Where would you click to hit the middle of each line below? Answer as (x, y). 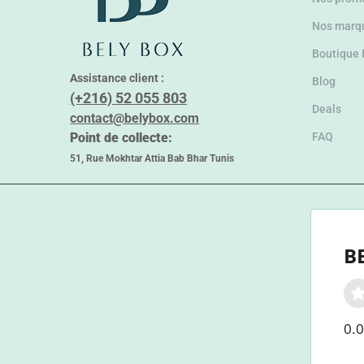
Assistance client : (117, 78)
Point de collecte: (121, 137)
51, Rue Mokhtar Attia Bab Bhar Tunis (152, 158)
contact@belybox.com (135, 118)
